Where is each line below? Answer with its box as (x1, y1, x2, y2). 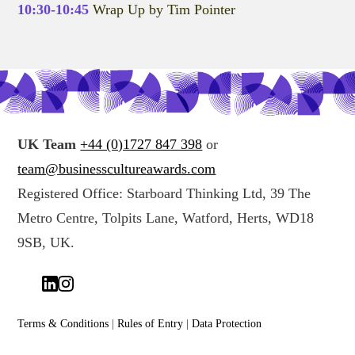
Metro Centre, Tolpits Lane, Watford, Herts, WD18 (17, 209, 315, 226)
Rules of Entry (117, 316, 184, 330)
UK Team (17, 136, 77, 152)
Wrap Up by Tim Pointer (93, 2, 236, 18)
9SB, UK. (17, 234, 75, 250)
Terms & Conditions (17, 316, 109, 330)
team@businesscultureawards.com (17, 160, 216, 177)
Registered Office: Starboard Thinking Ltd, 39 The (17, 185, 311, 201)
